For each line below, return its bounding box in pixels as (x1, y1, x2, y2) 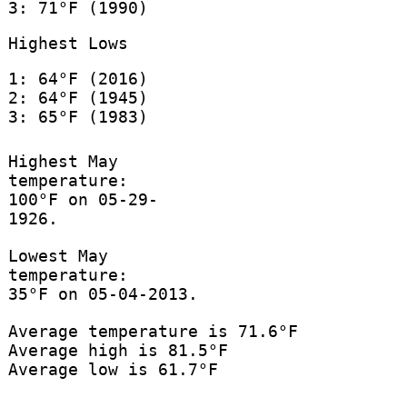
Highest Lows (7, 33, 128, 53)
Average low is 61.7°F (7, 360, 218, 380)
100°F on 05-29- (7, 190, 158, 210)
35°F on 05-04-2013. (7, 284, 198, 304)
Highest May (7, 152, 118, 172)
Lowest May (7, 246, 108, 266)
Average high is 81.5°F (7, 341, 228, 361)
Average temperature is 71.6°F (7, 322, 298, 342)
